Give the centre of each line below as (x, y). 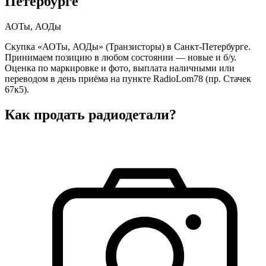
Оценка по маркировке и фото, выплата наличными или (120, 68)
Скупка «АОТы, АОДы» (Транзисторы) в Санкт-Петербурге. (128, 46)
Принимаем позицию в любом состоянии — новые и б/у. (121, 57)
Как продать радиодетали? (91, 114)
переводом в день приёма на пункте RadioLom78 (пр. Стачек (128, 78)
